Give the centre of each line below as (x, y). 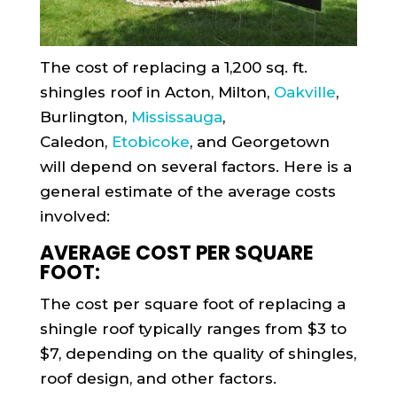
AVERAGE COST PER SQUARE (176, 253)
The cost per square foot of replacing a (192, 304)
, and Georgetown (259, 141)
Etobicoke (150, 141)
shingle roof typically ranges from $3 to (193, 328)
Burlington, (85, 117)
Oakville (304, 92)
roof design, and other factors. (158, 378)
